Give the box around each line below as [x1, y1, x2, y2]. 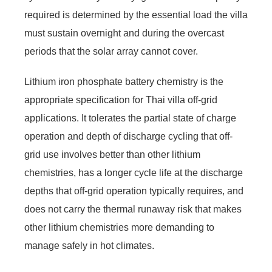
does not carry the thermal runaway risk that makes [24, 203, 242, 214]
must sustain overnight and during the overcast [24, 27, 224, 38]
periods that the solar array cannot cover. [24, 46, 198, 56]
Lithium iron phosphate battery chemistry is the [24, 76, 223, 87]
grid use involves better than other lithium [24, 149, 200, 160]
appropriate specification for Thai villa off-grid [24, 94, 217, 105]
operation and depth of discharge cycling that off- [24, 131, 233, 141]
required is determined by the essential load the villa [24, 9, 248, 20]
